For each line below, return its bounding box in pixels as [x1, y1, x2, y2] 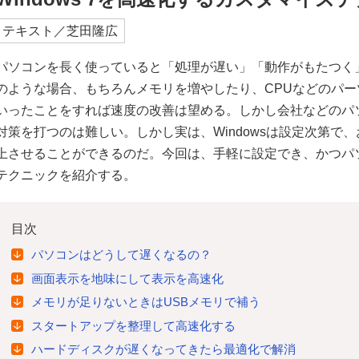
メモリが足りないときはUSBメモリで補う [31, 295, 260, 309]
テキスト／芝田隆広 [2, 24, 118, 38]
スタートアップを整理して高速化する [31, 318, 236, 333]
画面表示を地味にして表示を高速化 [31, 271, 224, 285]
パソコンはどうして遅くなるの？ [31, 248, 212, 262]
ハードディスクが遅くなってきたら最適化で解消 [31, 342, 296, 357]
